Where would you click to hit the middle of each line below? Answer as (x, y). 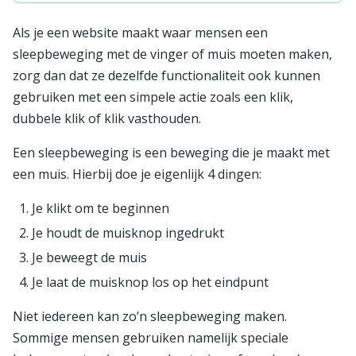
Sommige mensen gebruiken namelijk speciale (151, 337)
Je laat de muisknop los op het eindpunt (150, 282)
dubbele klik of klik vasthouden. (107, 118)
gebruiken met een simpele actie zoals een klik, (153, 97)
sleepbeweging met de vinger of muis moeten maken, (172, 54)
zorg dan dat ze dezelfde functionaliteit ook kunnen (166, 75)
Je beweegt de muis (89, 257)
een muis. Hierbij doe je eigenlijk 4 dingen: (137, 174)
